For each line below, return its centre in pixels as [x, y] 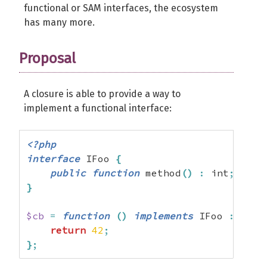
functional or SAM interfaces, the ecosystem [121, 8]
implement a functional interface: [98, 108]
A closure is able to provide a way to [102, 94]
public [68, 173]
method [160, 173]
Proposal [47, 58]
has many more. [59, 22]
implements [163, 216]
